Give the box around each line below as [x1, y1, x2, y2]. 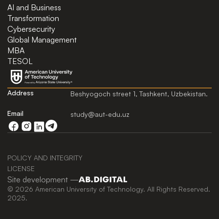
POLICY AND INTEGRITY [7, 153, 83, 162]
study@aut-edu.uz [70, 110, 130, 119]
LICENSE [7, 164, 35, 173]
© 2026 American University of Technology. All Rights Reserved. [7, 185, 210, 194]
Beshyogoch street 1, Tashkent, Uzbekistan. [70, 89, 208, 98]
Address [7, 88, 34, 97]
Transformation [7, 13, 59, 23]
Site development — [7, 174, 79, 184]
